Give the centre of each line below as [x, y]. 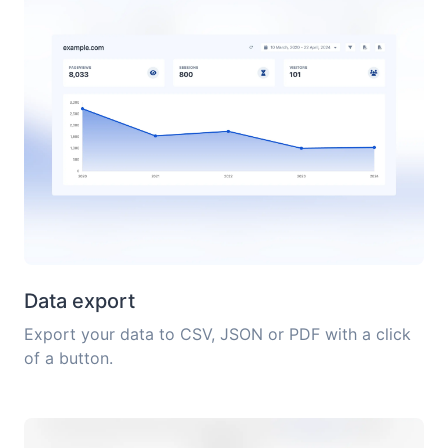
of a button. [68, 358]
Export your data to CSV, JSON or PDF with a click [217, 334]
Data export [79, 301]
